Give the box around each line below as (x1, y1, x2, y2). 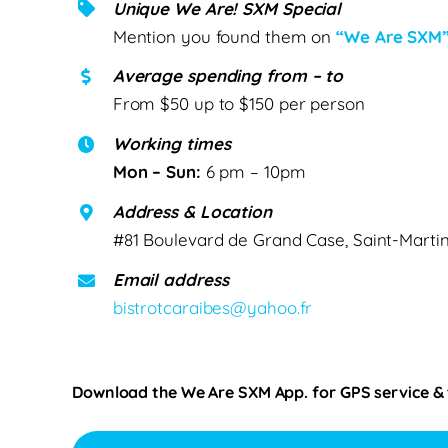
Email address (112, 269, 229, 291)
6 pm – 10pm (200, 161, 306, 183)
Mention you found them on (112, 25, 337, 47)
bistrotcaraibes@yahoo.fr (112, 297, 313, 319)
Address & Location (112, 201, 272, 223)
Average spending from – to (112, 65, 344, 87)
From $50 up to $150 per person (112, 93, 365, 115)
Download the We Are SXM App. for (72, 381, 340, 402)
